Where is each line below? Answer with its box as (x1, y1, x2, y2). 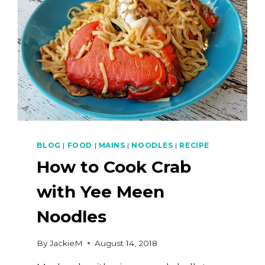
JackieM (49, 238, 83, 248)
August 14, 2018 (94, 238, 157, 248)
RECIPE (179, 141, 210, 150)
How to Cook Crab (37, 157, 192, 177)
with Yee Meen (37, 182, 165, 202)
